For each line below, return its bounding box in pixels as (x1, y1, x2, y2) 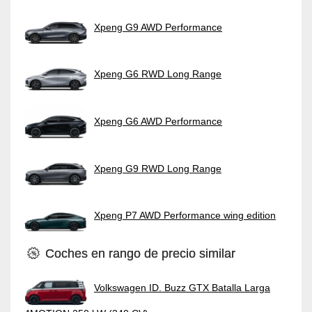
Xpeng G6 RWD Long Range (94, 68, 221, 79)
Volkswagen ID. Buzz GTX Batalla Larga (94, 281, 270, 293)
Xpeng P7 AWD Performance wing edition (94, 210, 276, 221)
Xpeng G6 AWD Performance (94, 115, 222, 127)
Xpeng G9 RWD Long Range (94, 162, 221, 174)
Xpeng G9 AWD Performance (94, 21, 222, 33)
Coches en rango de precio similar (42, 247, 236, 261)
